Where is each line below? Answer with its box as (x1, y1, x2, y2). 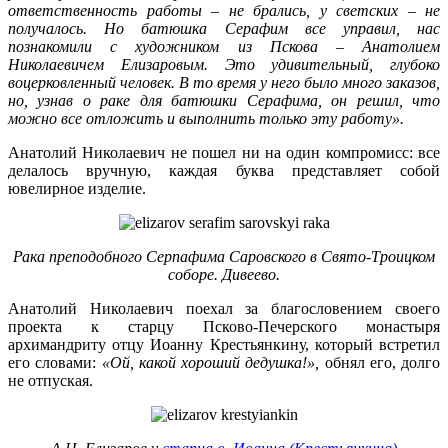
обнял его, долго (319, 354, 440, 372)
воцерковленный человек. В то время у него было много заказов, (8, 74, 440, 92)
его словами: (8, 354, 102, 372)
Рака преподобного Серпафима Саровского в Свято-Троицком (13, 248, 435, 266)
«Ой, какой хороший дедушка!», (101, 354, 320, 372)
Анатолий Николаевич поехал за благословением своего (8, 300, 440, 318)
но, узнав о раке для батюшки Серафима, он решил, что (8, 92, 440, 110)
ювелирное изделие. (8, 180, 154, 198)
